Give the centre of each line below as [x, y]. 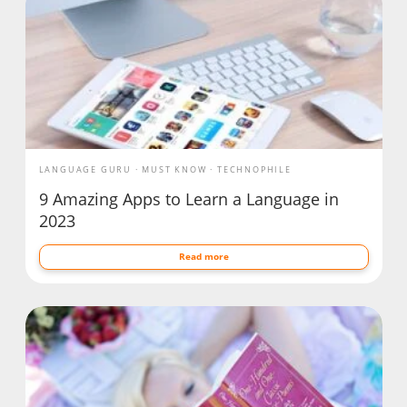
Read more [203, 257]
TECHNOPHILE [254, 170]
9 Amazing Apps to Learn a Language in [189, 199]
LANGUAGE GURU [85, 170]
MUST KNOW [174, 170]
